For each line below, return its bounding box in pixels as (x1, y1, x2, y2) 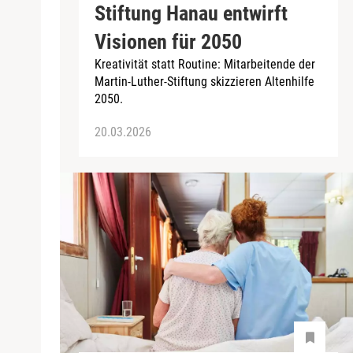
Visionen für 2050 (95, 29, 242, 54)
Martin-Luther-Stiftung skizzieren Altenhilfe (95, 73, 314, 89)
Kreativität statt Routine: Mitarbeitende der (95, 56, 315, 72)
